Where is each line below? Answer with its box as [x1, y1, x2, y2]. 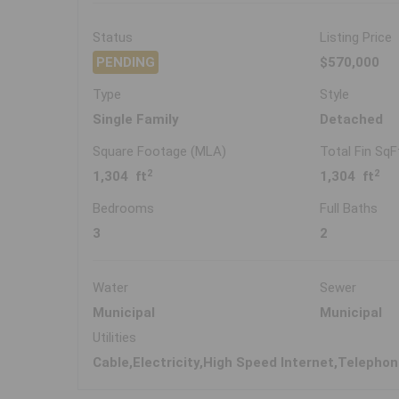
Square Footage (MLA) [93, 143, 226, 160]
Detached [320, 111, 384, 128]
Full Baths [320, 200, 379, 217]
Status [93, 29, 133, 46]
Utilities [93, 330, 136, 346]
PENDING [96, 54, 155, 71]
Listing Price [320, 29, 393, 46]
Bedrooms [93, 200, 154, 217]
